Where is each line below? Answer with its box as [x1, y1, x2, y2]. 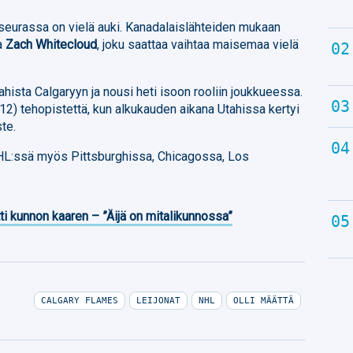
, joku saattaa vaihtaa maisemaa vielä [97, 36, 299, 52]
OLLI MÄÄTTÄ [232, 295, 294, 307]
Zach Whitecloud [6, 36, 98, 52]
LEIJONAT [136, 295, 180, 307]
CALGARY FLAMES [40, 295, 118, 307]
